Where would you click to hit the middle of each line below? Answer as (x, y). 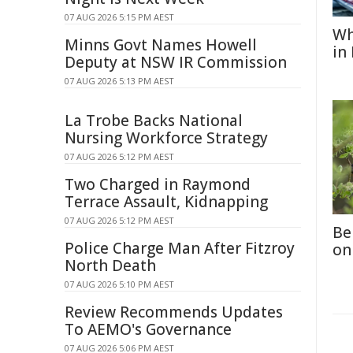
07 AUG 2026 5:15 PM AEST (119, 17)
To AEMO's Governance (148, 329)
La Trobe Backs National (154, 121)
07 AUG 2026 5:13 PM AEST (119, 81)
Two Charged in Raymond (158, 184)
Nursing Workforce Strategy (166, 138)
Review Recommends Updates (174, 312)
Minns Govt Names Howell (161, 45)
